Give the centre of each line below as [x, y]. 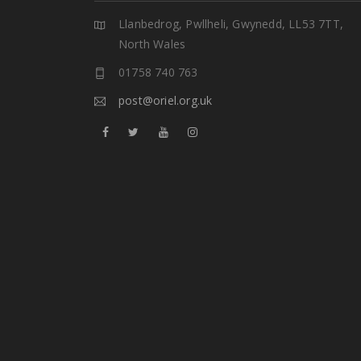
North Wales [152, 44]
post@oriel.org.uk [166, 100]
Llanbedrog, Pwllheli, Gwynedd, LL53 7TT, [231, 24]
